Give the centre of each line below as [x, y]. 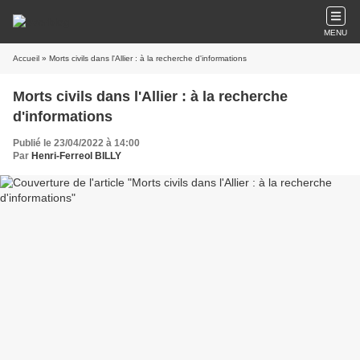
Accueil [26, 58]
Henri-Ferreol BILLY [76, 156]
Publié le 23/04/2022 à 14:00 [76, 143]
